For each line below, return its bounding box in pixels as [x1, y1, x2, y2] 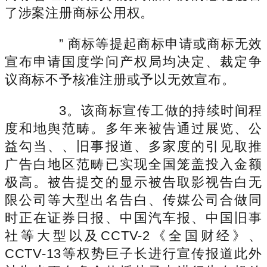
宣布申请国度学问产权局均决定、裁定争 [5, 54, 262, 69]
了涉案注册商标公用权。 [5, 5, 154, 20]
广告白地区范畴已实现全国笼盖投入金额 [5, 156, 262, 172]
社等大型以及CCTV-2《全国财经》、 [5, 228, 262, 243]
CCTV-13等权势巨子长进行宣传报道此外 [5, 246, 262, 261]
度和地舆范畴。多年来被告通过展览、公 [5, 120, 262, 136]
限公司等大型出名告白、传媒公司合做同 [5, 192, 262, 207]
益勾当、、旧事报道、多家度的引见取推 [5, 138, 262, 154]
